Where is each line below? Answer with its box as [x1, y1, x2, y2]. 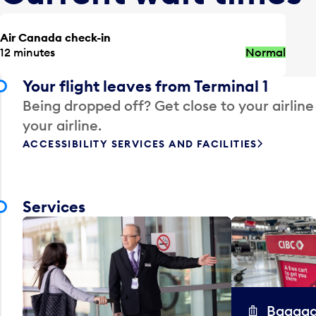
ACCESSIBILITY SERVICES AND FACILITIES [23, 137, 257, 150]
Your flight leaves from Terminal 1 [23, 75, 268, 96]
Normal [245, 44, 286, 59]
